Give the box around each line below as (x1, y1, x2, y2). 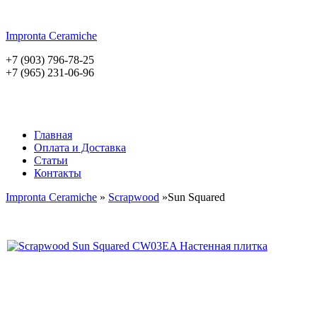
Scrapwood (108, 191, 159, 203)
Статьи (34, 154, 68, 166)
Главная (34, 129, 72, 141)
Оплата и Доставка (34, 142, 126, 154)
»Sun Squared (159, 191, 225, 203)
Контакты (34, 167, 81, 179)
